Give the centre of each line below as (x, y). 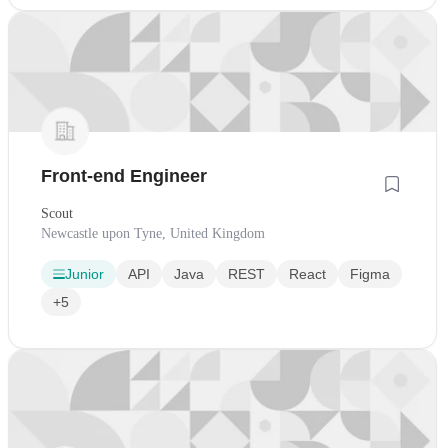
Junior (84, 274)
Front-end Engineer (124, 176)
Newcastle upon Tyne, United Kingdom (153, 234)
